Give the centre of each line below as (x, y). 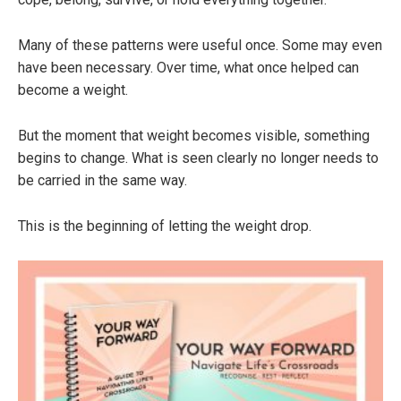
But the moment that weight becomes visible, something (194, 136)
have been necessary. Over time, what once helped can (188, 68)
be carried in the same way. (102, 181)
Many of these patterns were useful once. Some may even (200, 46)
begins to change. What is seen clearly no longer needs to (198, 158)
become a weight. (73, 90)
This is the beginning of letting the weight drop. (165, 226)
